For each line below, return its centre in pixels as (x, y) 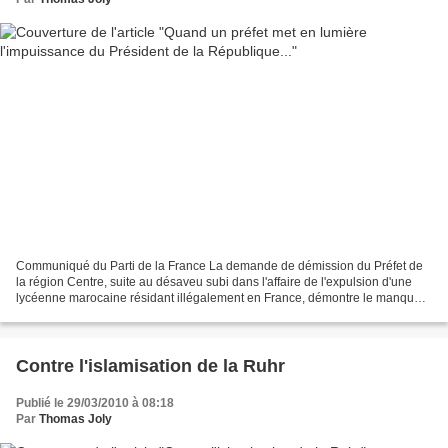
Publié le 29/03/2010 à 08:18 (95, 403)
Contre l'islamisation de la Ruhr (150, 366)
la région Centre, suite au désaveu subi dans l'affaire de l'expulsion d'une (214, 282)
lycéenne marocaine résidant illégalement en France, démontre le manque (218, 298)
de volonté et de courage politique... (113, 314)
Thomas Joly (75, 419)
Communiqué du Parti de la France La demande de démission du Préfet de (219, 266)
